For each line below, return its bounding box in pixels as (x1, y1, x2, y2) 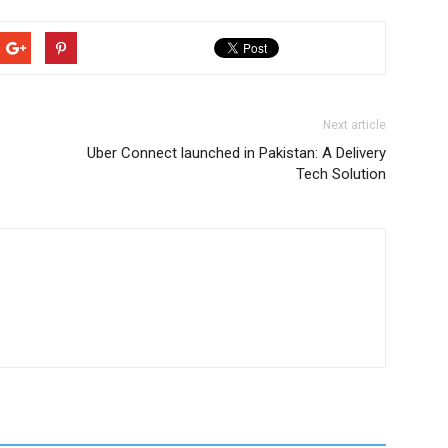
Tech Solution (296, 165, 386, 183)
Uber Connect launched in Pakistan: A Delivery (87, 144, 386, 162)
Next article (323, 118, 386, 132)
